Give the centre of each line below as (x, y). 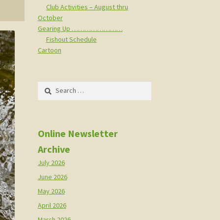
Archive (54, 149)
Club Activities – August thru (87, 7)
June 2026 (52, 177)
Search (47, 86)
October (50, 17)
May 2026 (51, 191)
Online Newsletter (78, 133)
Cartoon (49, 50)
